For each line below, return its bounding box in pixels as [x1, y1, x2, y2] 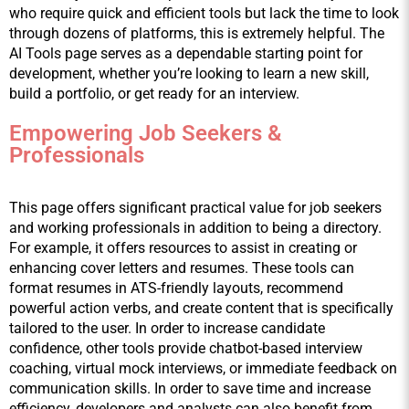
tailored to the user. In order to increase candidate [9, 320, 325, 338]
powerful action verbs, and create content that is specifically [9, 299, 393, 318]
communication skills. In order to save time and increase [9, 380, 371, 398]
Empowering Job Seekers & [9, 121, 282, 147]
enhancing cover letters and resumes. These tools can [9, 259, 354, 278]
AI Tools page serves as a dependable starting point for [9, 45, 362, 63]
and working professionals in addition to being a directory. [9, 219, 382, 237]
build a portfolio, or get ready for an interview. [9, 85, 299, 103]
